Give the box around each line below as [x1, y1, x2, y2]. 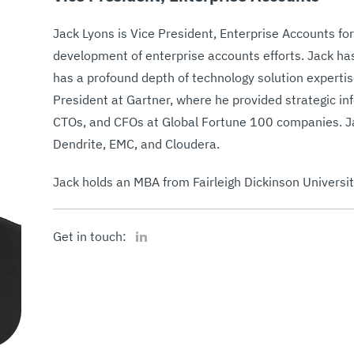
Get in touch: [53, 228, 126, 244]
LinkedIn [130, 224, 175, 237]
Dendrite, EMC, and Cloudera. [53, 136, 223, 152]
